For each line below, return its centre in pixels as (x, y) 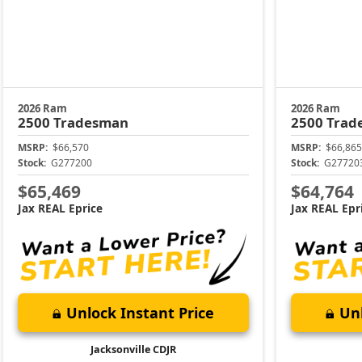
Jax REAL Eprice (60, 208)
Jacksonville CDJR (133, 350)
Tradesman (90, 122)
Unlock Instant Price (140, 313)
